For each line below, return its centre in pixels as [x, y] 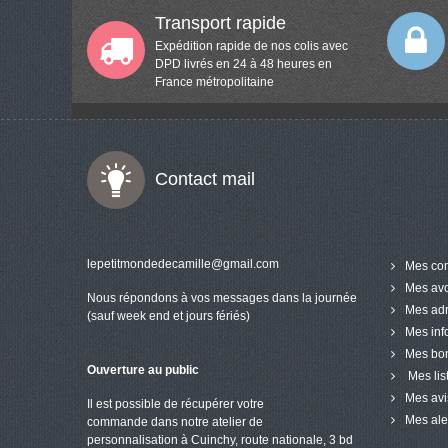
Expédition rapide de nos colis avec [251, 45]
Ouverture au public [143, 369]
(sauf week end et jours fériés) [168, 315]
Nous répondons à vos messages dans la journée [222, 297]
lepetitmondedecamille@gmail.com [183, 263]
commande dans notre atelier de [176, 421]
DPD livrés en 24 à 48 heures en [243, 63]
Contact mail [205, 179]
